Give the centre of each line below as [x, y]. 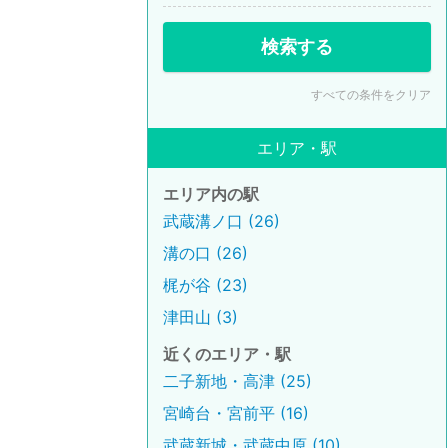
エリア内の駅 [211, 194]
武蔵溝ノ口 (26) [221, 221]
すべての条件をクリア [371, 94]
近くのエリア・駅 [227, 354]
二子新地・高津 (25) [237, 381]
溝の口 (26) [205, 253]
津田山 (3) [200, 317]
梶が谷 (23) [205, 285]
